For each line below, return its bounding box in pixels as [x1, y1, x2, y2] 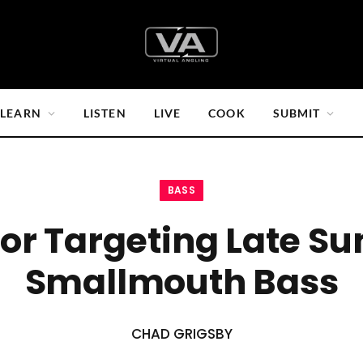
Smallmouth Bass [24, 258, 339, 306]
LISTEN [83, 105, 126, 120]
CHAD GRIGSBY [130, 324, 233, 344]
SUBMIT [272, 105, 321, 120]
